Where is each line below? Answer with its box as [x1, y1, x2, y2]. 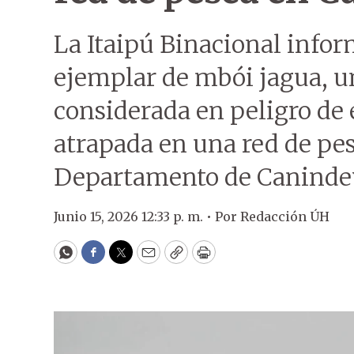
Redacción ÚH [240, 209, 330, 224]
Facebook [92, 250, 159, 269]
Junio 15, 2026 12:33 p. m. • [54, 209, 215, 224]
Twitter [119, 250, 173, 269]
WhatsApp [64, 250, 139, 269]
